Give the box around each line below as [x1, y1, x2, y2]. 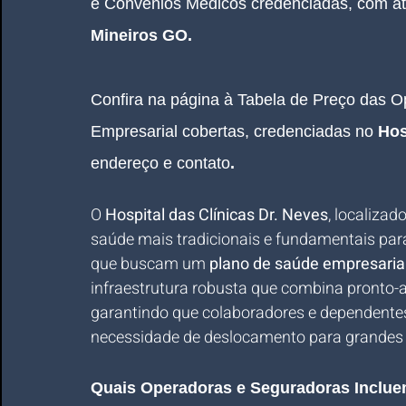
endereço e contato [91, 154, 230, 172]
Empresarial [91, 122, 178, 140]
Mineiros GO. [91, 26, 192, 44]
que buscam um [91, 252, 209, 276]
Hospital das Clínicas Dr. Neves [105, 203, 328, 227]
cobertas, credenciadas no [178, 122, 378, 140]
